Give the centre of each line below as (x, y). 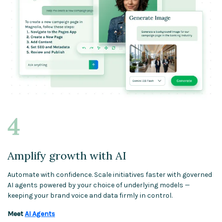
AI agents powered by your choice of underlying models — (99, 185)
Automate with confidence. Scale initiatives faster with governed (110, 175)
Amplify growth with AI (67, 156)
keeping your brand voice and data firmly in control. (90, 196)
